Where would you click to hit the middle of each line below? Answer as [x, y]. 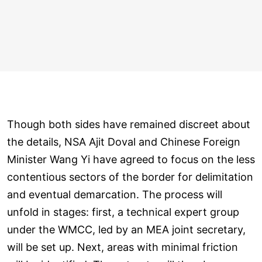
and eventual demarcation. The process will [115, 194]
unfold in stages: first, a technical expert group [123, 212]
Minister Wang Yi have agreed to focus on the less [131, 159]
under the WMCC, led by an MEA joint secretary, [126, 229]
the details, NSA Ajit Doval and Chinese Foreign [124, 142]
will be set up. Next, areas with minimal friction [123, 247]
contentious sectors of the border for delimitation [130, 177]
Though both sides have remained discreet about [129, 124]
